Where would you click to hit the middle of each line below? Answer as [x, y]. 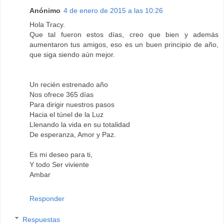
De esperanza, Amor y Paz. [73, 135]
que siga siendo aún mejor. [72, 55]
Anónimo [45, 11]
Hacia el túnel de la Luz [66, 115]
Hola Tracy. [47, 25]
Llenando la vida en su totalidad [80, 125]
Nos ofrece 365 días [61, 95]
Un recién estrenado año [69, 85]
